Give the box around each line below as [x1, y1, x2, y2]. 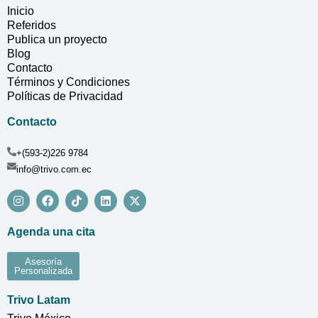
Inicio [7, 5, 34, 18]
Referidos [7, 19, 56, 32]
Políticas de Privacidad [7, 90, 123, 103]
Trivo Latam [7, 294, 70, 307]
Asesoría [25, 256, 62, 268]
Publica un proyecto [7, 33, 107, 46]
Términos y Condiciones [7, 76, 130, 89]
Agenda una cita [7, 226, 95, 238]
